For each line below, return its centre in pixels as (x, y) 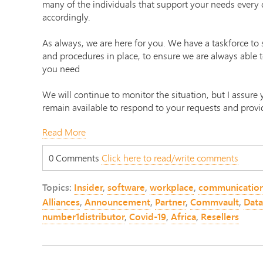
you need (61, 69)
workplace (172, 188)
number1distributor (83, 217)
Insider (88, 188)
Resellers (220, 217)
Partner (170, 202)
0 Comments (75, 158)
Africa (183, 217)
